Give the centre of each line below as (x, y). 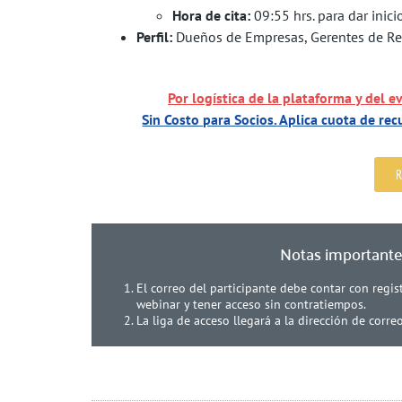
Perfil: (154, 36)
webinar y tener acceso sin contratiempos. (251, 304)
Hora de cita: (211, 15)
